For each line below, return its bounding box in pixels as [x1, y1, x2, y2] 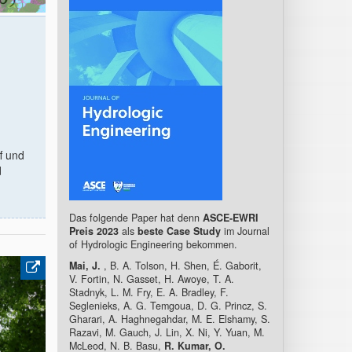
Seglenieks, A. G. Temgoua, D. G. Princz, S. [68, 299, 267, 313]
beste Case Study [137, 224, 221, 238]
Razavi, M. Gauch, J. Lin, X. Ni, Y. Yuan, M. [68, 325, 265, 339]
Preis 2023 [68, 224, 119, 238]
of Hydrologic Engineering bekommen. [68, 237, 237, 251]
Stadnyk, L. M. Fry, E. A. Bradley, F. [68, 285, 229, 299]
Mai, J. [68, 258, 101, 273]
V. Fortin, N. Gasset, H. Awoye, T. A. [68, 272, 234, 286]
